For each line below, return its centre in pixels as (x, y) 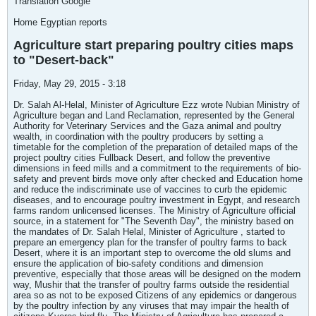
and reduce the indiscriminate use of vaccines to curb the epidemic (150, 189)
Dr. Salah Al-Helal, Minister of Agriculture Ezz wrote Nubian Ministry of (157, 105)
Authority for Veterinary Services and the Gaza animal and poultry (147, 126)
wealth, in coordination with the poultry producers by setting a (138, 136)
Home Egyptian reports (60, 22)
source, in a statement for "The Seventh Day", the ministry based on (153, 221)
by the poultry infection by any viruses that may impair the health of (151, 306)
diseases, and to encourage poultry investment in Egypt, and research (157, 200)
